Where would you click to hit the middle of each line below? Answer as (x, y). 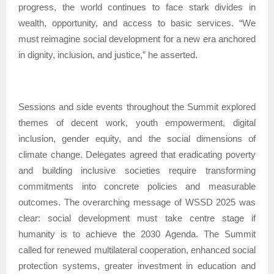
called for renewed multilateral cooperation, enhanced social (137, 250)
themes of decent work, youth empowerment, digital (137, 122)
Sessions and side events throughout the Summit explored (137, 106)
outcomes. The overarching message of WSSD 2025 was (137, 202)
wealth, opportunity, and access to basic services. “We (137, 23)
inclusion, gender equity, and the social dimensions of (137, 138)
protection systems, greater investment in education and (137, 265)
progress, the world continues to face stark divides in (137, 7)
